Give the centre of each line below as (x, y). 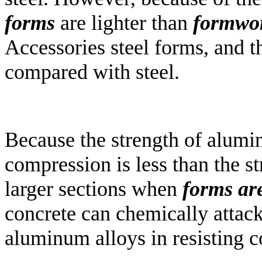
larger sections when (94, 189)
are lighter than (124, 23)
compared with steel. (92, 72)
